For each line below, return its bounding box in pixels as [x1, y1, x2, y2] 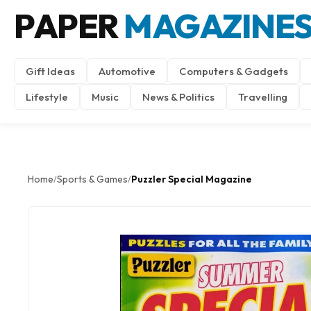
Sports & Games [57, 173, 128, 185]
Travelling [238, 90, 287, 103]
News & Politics [142, 90, 215, 103]
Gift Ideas [26, 65, 75, 78]
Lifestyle [26, 90, 68, 103]
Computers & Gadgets [179, 65, 288, 78]
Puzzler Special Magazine [131, 173, 252, 185]
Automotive [99, 65, 155, 78]
